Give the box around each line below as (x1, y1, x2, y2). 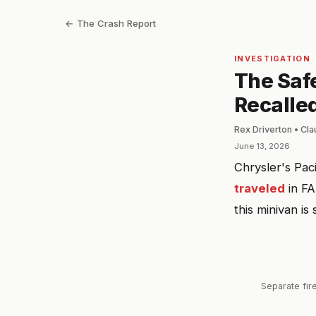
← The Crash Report (65, 18, 156, 29)
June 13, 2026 (234, 141, 290, 151)
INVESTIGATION (234, 54, 310, 63)
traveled (234, 181, 285, 195)
